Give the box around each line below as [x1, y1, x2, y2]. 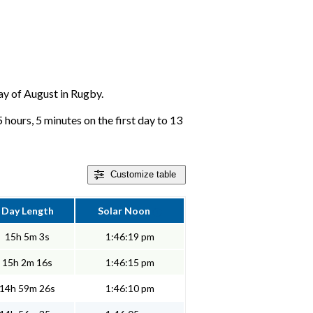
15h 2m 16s [2, 256, 52, 269]
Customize [110, 169, 154, 180]
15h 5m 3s [5, 231, 50, 243]
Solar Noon [97, 205, 152, 217]
